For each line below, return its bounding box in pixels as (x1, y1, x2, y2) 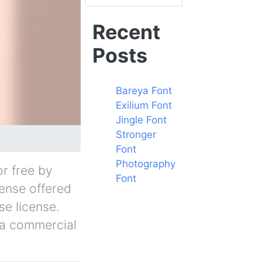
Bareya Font (116, 84, 172, 96)
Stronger (116, 128, 156, 140)
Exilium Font (116, 99, 172, 111)
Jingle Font (116, 113, 167, 126)
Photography (116, 157, 175, 170)
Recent (92, 19, 160, 44)
